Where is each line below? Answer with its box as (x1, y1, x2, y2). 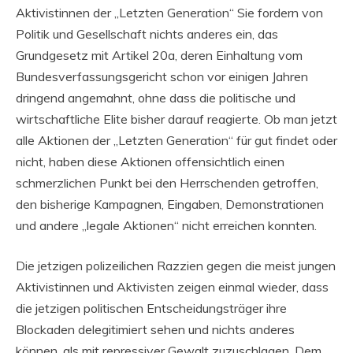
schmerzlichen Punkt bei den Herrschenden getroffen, (16, 175, 318, 191)
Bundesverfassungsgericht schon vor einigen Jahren (16, 69, 308, 85)
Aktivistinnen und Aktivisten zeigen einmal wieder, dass (16, 279, 329, 295)
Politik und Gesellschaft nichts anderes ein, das (16, 26, 278, 43)
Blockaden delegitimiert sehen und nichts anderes (16, 321, 295, 338)
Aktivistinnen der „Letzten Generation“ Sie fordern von (16, 5, 323, 21)
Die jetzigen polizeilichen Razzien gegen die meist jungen (16, 258, 336, 274)
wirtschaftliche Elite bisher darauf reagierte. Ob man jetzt (16, 111, 337, 128)
